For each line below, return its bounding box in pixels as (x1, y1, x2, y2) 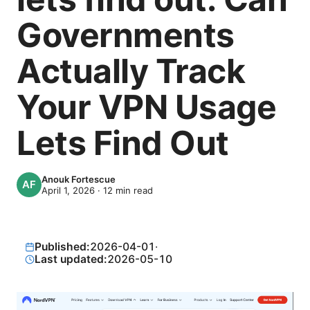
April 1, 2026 (42, 185, 95, 196)
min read (113, 185, 153, 196)
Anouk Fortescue (42, 174, 116, 185)
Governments (17, 15, 235, 55)
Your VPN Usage (17, 86, 276, 127)
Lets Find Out (17, 122, 229, 163)
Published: (35, 240, 91, 253)
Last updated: (35, 253, 108, 266)
